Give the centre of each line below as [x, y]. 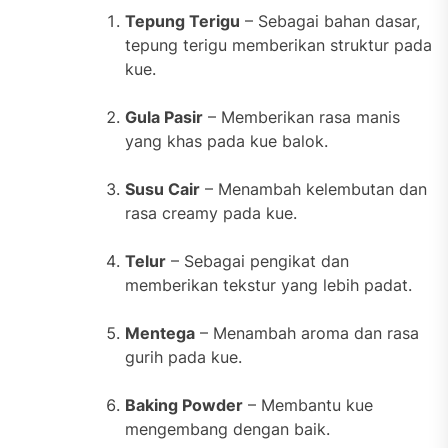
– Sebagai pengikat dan [257, 261]
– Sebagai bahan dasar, [330, 21]
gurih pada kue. [183, 357]
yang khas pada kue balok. [226, 141]
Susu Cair [162, 189]
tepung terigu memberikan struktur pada [278, 45]
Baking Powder [184, 405]
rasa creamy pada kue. [211, 213]
